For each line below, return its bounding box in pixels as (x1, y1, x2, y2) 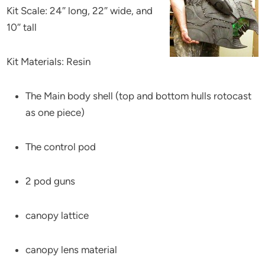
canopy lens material (25, 243, 118, 256)
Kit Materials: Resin (7, 55, 91, 67)
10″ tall (7, 21, 37, 33)
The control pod (25, 140, 96, 153)
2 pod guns (25, 174, 76, 187)
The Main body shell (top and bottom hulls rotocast (25, 89, 252, 102)
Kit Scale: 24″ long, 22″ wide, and (7, 4, 153, 17)
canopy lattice (25, 209, 89, 221)
